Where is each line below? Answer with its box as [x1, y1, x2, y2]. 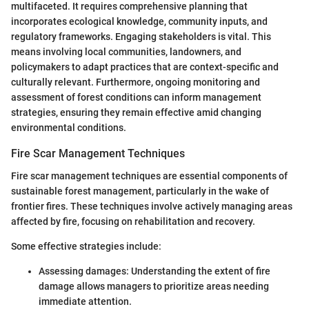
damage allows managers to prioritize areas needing [39, 280, 269, 292]
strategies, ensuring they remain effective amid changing [11, 107, 261, 119]
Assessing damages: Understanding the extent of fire [39, 265, 270, 277]
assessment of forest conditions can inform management [11, 92, 261, 103]
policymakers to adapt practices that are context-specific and [11, 61, 279, 73]
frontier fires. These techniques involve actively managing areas [11, 200, 292, 212]
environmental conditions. [11, 122, 126, 134]
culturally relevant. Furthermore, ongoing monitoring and [11, 77, 260, 88]
